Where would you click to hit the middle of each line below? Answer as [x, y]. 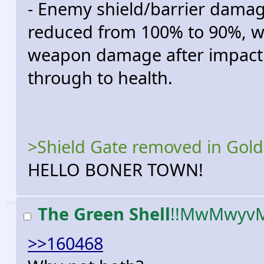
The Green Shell [104, 214]
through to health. [100, 77]
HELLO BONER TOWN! [115, 169]
